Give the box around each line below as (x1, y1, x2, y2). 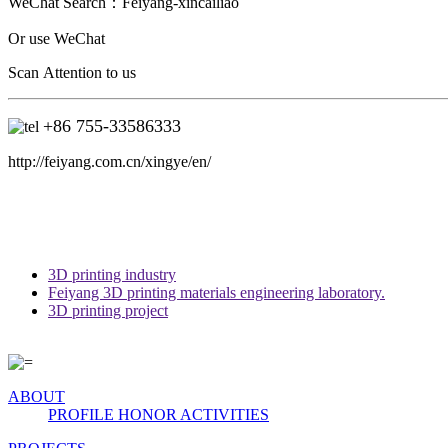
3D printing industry (48, 265, 176, 283)
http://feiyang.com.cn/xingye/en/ (8, 153, 211, 171)
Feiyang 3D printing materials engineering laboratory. (48, 283, 385, 301)
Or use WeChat (8, 30, 105, 48)
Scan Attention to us (8, 64, 136, 82)
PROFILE (48, 405, 118, 423)
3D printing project (48, 301, 168, 319)
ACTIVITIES (180, 405, 269, 423)
